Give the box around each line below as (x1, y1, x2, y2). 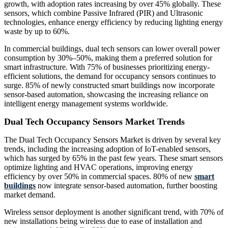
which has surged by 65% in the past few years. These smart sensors (4, 154, 223, 163)
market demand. (4, 190, 55, 199)
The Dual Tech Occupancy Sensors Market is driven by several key (4, 135, 221, 145)
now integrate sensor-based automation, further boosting (36, 181, 217, 190)
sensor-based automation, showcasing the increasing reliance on (4, 90, 208, 99)
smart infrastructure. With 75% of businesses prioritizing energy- (4, 63, 210, 72)
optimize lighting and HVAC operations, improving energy (4, 163, 193, 172)
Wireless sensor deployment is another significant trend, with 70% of (4, 208, 223, 217)
